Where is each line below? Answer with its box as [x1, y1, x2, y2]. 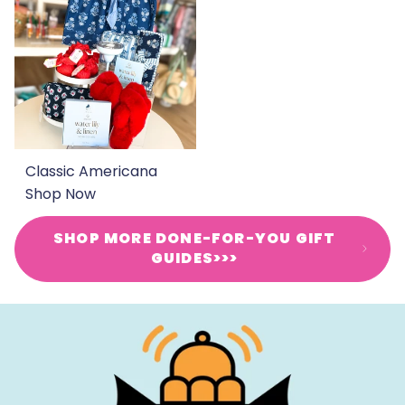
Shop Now [25, 183, 96, 204]
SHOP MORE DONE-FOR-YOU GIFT [52, 228, 336, 250]
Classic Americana [25, 160, 157, 182]
